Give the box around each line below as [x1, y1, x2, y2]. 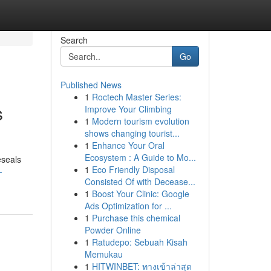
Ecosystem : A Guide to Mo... [84, 151, 196, 163]
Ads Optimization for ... [84, 200, 172, 212]
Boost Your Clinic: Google [91, 188, 189, 200]
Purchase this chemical [91, 212, 180, 224]
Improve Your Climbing [84, 103, 172, 115]
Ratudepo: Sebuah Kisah [91, 236, 188, 248]
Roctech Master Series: [91, 91, 181, 103]
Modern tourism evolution [91, 115, 189, 127]
